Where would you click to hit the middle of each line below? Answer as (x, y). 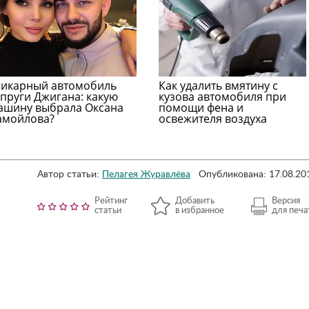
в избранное (200, 211)
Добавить (195, 201)
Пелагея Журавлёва (146, 175)
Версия (286, 201)
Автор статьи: (68, 175)
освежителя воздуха (213, 119)
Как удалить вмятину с (219, 86)
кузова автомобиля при (223, 97)
